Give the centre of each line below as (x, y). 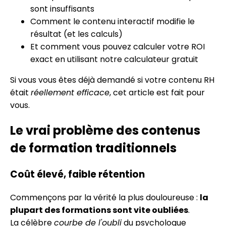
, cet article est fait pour (157, 93)
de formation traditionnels (93, 148)
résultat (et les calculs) (76, 34)
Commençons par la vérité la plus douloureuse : (105, 197)
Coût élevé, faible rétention (77, 174)
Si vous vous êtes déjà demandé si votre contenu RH (112, 80)
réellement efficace (70, 93)
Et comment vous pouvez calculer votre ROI (118, 47)
